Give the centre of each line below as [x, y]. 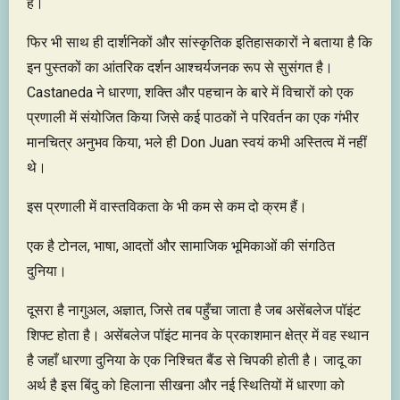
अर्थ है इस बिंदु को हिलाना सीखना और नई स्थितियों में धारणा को [186, 385]
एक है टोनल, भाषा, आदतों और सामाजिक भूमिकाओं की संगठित [181, 246]
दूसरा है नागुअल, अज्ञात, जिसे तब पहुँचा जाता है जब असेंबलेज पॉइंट [194, 310]
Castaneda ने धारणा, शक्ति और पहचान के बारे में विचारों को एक [190, 92]
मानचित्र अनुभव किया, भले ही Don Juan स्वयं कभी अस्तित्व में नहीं [197, 142]
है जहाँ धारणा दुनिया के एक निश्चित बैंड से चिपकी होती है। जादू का [194, 360]
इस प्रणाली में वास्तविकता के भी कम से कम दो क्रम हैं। [167, 206]
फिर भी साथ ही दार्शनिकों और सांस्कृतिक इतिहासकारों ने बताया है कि [200, 42]
